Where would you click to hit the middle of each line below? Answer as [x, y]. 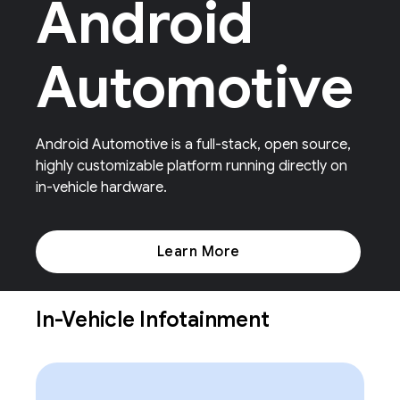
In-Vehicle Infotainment [155, 320]
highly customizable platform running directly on [192, 166]
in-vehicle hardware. [101, 187]
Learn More [198, 252]
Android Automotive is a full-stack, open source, [193, 145]
